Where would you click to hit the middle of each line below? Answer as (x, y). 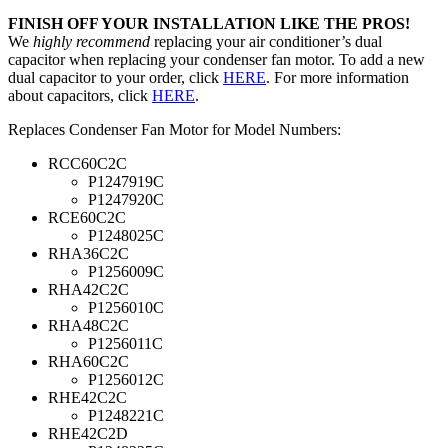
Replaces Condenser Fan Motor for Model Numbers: (174, 129)
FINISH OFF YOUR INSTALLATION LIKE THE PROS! (209, 23)
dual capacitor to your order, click (115, 77)
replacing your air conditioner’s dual (266, 41)
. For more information (337, 77)
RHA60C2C (88, 361)
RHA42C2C (88, 289)
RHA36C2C (88, 253)
